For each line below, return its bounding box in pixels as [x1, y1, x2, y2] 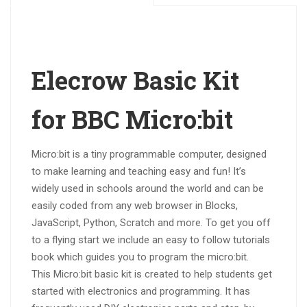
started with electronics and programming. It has [32, 285, 250, 297]
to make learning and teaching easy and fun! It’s [32, 165, 246, 177]
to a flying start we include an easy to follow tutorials [32, 234, 270, 246]
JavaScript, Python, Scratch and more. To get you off [32, 217, 271, 229]
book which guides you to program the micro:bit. [32, 251, 249, 263]
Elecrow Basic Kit [32, 64, 239, 97]
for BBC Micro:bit [32, 103, 233, 136]
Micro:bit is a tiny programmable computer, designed [32, 148, 267, 160]
